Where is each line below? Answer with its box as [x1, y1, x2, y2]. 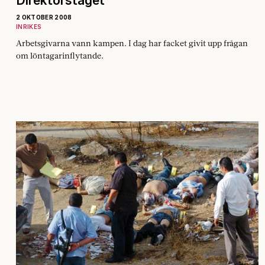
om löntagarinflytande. [16, 50, 104, 61]
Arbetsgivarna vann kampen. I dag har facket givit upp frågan [16, 37, 248, 49]
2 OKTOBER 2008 [16, 13, 72, 21]
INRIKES [16, 22, 42, 30]
